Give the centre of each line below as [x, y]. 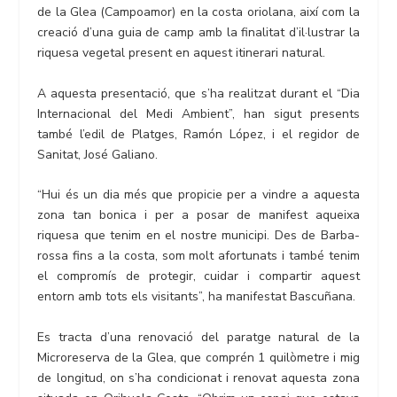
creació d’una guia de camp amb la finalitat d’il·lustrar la [198, 33]
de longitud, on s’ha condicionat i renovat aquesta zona [198, 378]
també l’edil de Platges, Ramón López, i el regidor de [198, 134]
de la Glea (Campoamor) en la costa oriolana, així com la [198, 12]
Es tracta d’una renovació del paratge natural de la [198, 337]
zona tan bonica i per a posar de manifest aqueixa [198, 215]
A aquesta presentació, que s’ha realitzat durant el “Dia [198, 93]
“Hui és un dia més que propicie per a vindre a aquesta [198, 195]
